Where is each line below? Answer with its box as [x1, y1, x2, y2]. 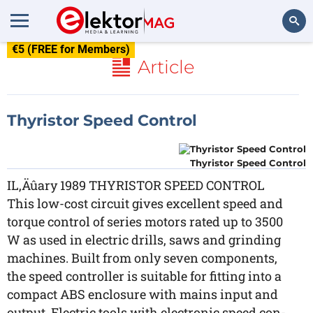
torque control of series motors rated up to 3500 [7, 213, 283, 230]
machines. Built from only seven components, [7, 249, 277, 266]
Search [269, 53, 299, 65]
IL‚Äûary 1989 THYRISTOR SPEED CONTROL [7, 177, 265, 194]
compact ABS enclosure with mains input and [7, 286, 278, 303]
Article [137, 56, 195, 78]
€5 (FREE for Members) [12, 43, 130, 56]
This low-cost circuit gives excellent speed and [7, 195, 283, 212]
